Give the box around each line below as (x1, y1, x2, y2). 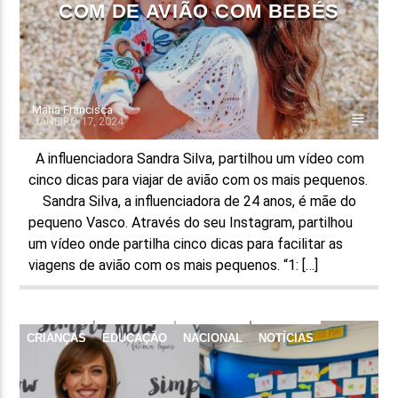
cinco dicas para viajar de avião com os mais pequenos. (28, 171, 369, 188)
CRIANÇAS (27, 330, 87, 345)
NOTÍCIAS (259, 330, 314, 345)
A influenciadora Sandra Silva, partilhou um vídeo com (28, 149, 365, 167)
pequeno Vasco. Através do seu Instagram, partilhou (28, 213, 354, 231)
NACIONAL (183, 330, 243, 345)
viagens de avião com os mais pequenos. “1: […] (28, 256, 319, 274)
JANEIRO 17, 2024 (32, 114, 124, 128)
